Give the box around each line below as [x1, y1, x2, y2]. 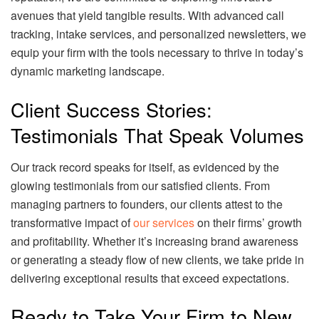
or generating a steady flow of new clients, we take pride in [11, 251, 304, 268]
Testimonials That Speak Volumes [11, 121, 304, 150]
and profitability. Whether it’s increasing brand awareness [11, 232, 298, 249]
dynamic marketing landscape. [11, 63, 164, 80]
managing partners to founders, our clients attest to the [11, 195, 283, 212]
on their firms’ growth [197, 214, 302, 231]
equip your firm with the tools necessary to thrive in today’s [11, 44, 303, 61]
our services [133, 214, 197, 231]
